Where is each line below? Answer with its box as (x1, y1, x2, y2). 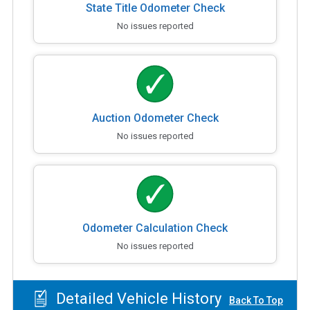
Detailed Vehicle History (52, 290, 221, 308)
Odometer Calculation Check (82, 221, 228, 235)
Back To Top (229, 295, 283, 307)
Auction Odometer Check (91, 111, 219, 125)
